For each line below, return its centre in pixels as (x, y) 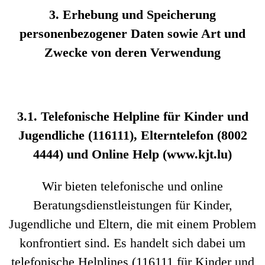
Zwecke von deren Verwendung (132, 52)
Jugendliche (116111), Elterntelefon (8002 (132, 135)
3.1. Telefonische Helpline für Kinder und (132, 116)
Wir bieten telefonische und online (132, 186)
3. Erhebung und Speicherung (132, 14)
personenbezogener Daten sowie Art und (132, 33)
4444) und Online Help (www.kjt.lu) (132, 154)
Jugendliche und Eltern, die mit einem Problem (132, 224)
